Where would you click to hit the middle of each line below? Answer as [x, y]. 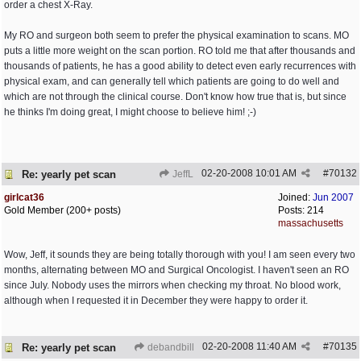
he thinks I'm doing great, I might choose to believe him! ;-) [130, 112]
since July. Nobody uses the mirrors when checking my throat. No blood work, [172, 285]
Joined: [295, 197]
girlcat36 [24, 197]
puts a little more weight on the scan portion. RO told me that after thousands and [180, 51]
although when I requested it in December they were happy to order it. [156, 301]
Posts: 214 [301, 210]
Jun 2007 [333, 197]
